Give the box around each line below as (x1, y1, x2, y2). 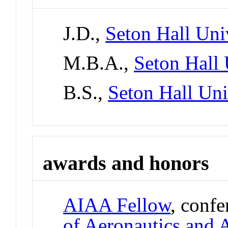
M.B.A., (63, 52, 134, 74)
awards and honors (43, 151, 210, 175)
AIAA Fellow (63, 194, 171, 216)
